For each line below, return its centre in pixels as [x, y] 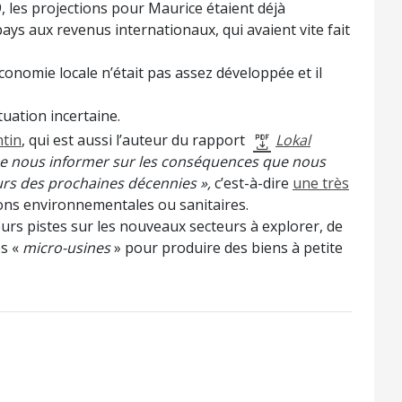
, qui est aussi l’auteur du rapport [135, 140]
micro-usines [68, 248]
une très [321, 184]
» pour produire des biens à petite [228, 248]
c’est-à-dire [253, 184]
